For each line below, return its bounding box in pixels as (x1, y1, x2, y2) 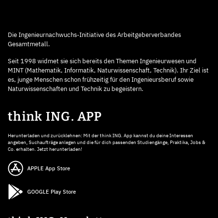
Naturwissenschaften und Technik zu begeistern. (8, 84, 144, 93)
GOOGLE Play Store (27, 188, 76, 195)
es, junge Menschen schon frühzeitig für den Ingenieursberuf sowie (8, 75, 194, 84)
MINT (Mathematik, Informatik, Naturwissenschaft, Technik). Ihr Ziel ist (8, 66, 209, 74)
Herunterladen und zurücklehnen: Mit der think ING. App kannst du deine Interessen (8, 132, 193, 139)
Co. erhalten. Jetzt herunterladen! (8, 145, 82, 152)
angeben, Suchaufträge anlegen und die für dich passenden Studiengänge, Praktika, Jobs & (8, 139, 205, 145)
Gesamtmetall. (8, 39, 50, 48)
